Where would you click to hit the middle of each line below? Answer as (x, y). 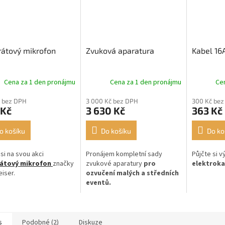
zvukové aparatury (115, 164)
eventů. (99, 183)
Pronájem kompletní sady (124, 154)
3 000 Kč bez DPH (112, 101)
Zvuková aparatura (120, 51)
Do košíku (116, 131)
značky (63, 164)
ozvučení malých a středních (132, 174)
